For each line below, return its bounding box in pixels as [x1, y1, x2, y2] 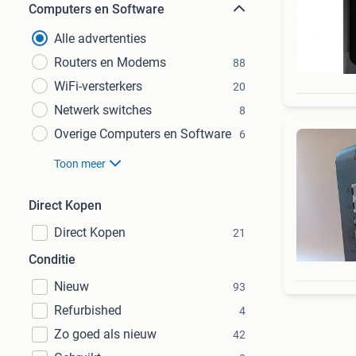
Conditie [29, 252, 75, 267]
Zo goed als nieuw [54, 327, 157, 342]
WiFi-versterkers [54, 79, 142, 94]
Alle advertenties [54, 31, 146, 46]
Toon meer [54, 157, 106, 170]
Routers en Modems [54, 55, 166, 70]
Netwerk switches [54, 103, 152, 118]
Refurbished [54, 303, 122, 318]
